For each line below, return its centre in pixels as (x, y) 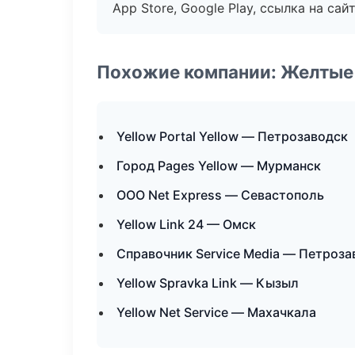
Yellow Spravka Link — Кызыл (208, 283)
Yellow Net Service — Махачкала (216, 312)
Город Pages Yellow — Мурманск (219, 166)
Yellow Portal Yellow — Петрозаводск (232, 136)
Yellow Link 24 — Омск (186, 224)
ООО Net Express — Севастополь (220, 195)
